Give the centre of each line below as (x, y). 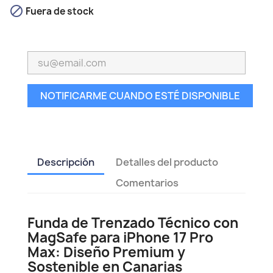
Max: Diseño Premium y (106, 252)
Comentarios (147, 183)
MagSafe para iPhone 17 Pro (120, 237)
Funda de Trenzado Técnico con (133, 223)
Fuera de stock (59, 12)
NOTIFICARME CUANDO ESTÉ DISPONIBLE (140, 95)
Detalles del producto (167, 162)
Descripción (66, 162)
